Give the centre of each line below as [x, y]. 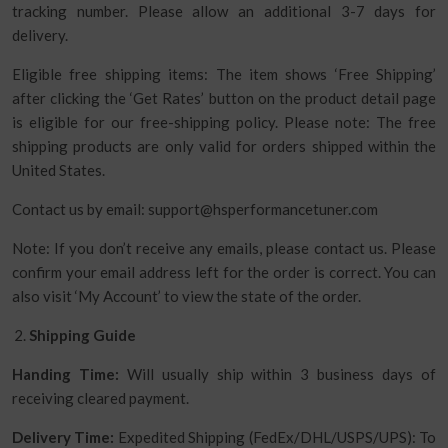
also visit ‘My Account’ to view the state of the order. [186, 296]
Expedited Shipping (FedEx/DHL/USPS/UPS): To [275, 437]
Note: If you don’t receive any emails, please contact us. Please [224, 248]
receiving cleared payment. [100, 398]
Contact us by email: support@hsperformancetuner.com [195, 209]
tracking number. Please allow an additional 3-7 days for [224, 11]
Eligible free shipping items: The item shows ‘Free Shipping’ [224, 74]
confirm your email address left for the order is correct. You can [224, 272]
